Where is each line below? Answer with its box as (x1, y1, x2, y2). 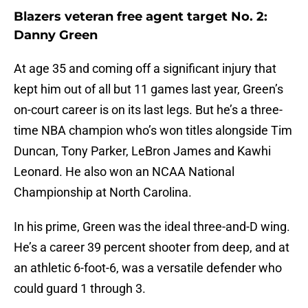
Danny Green (14, 27, 98, 43)
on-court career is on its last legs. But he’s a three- (14, 102, 283, 118)
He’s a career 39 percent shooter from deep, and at (14, 240, 289, 255)
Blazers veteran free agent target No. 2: (14, 9, 267, 25)
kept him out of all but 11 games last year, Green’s (14, 82, 283, 97)
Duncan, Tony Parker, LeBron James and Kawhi (14, 144, 271, 159)
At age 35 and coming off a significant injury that (14, 61, 276, 76)
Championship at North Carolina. (14, 185, 192, 200)
